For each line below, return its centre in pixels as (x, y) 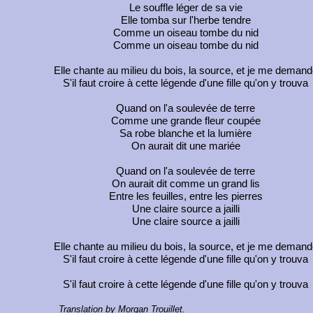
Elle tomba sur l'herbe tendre (185, 21)
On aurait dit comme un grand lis (185, 184)
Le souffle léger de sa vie (185, 8)
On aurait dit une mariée (185, 146)
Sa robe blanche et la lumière (185, 134)
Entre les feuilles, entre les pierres (185, 197)
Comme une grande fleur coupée (185, 121)
